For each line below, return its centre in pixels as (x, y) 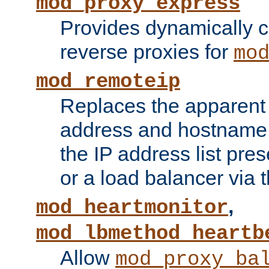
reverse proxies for (147, 52)
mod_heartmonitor (132, 208)
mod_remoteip (108, 82)
